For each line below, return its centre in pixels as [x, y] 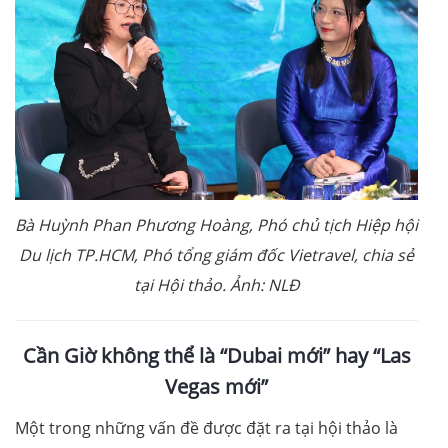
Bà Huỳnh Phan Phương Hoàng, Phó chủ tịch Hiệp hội [216, 225]
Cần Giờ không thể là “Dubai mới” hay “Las [216, 356]
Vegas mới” [216, 387]
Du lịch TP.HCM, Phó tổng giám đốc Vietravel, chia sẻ [216, 255]
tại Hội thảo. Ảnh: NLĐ [216, 285]
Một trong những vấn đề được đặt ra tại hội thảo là [206, 428]
